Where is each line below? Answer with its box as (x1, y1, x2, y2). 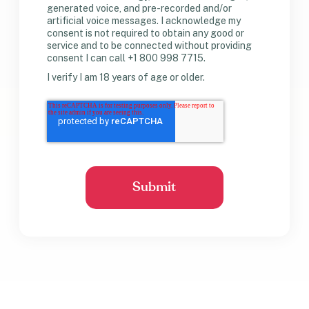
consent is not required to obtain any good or (47, 28, 245, 39)
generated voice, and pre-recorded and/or (47, 3, 232, 14)
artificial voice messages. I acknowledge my (47, 15, 241, 27)
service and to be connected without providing (47, 40, 252, 52)
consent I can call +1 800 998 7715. (47, 52, 206, 64)
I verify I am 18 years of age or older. (47, 72, 208, 83)
